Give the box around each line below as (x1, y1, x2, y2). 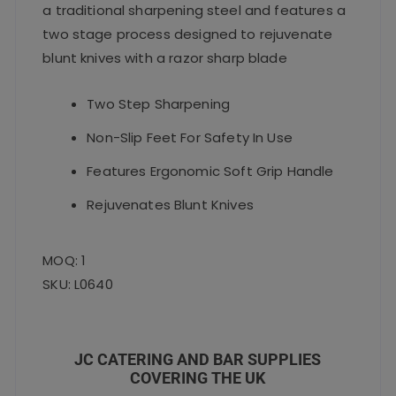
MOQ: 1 (42, 250, 87, 270)
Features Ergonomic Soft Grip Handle (87, 161, 334, 180)
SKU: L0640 (42, 274, 113, 293)
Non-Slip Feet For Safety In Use (87, 127, 293, 147)
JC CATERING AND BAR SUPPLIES (74, 349, 322, 369)
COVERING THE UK (130, 368, 266, 387)
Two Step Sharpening (87, 94, 231, 113)
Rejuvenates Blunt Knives (87, 194, 254, 214)
